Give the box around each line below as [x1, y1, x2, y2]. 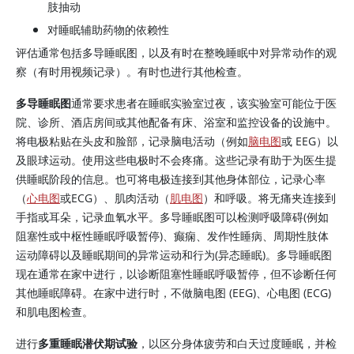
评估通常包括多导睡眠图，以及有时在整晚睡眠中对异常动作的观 [16, 45, 337, 60]
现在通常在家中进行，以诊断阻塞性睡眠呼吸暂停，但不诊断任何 [16, 266, 337, 281]
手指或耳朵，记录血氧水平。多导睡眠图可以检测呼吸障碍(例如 [16, 209, 329, 224]
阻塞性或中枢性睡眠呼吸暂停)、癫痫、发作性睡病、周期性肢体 [16, 228, 329, 243]
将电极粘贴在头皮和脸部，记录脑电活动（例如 [16, 134, 248, 149]
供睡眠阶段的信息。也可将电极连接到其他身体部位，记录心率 [16, 171, 326, 186]
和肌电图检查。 [16, 304, 93, 319]
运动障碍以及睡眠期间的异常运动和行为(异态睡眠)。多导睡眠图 [16, 247, 332, 262]
